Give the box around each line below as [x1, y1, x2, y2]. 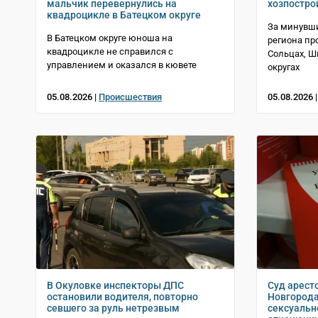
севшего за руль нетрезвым [47, 302, 180, 314]
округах [268, 61, 300, 72]
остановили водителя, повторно [47, 290, 198, 302]
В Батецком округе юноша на [47, 32, 172, 43]
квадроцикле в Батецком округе [47, 9, 201, 21]
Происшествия [99, 91, 162, 102]
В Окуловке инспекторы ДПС [47, 279, 184, 291]
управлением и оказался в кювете [47, 59, 197, 70]
